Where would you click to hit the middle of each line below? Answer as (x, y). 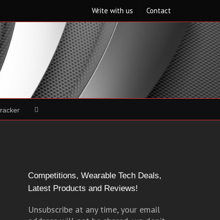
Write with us (112, 11)
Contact (159, 11)
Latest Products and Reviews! (83, 188)
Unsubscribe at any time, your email (94, 209)
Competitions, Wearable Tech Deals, (95, 176)
